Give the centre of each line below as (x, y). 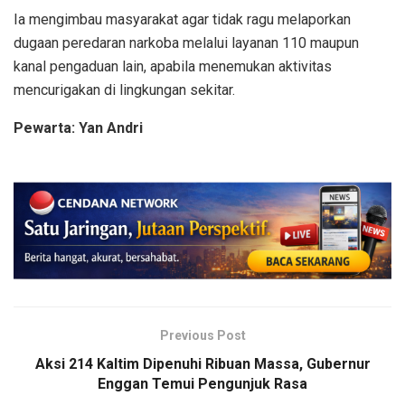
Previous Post (202, 335)
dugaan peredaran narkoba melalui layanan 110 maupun (186, 42)
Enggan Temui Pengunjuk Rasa (202, 383)
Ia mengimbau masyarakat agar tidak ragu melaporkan (182, 19)
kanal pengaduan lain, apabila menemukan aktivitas (173, 66)
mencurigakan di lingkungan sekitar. (124, 89)
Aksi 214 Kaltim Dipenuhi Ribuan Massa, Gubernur (202, 363)
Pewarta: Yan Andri (78, 127)
